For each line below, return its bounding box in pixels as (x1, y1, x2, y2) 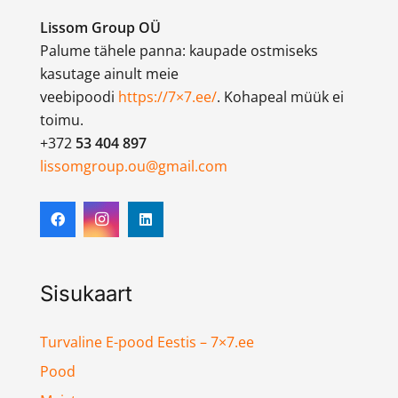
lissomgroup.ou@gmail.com (39, 156, 227, 177)
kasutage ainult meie (39, 64, 179, 84)
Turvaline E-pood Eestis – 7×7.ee (39, 331, 254, 352)
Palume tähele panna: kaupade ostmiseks (39, 41, 318, 61)
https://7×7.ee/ (117, 87, 217, 107)
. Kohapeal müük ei (216, 87, 344, 107)
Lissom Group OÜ (39, 18, 161, 38)
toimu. (39, 110, 84, 131)
